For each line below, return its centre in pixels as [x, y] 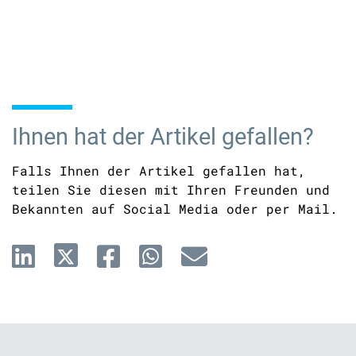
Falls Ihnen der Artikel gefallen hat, [159, 170]
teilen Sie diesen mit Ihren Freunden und [171, 190]
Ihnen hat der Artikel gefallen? [163, 137]
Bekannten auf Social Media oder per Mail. [175, 209]
